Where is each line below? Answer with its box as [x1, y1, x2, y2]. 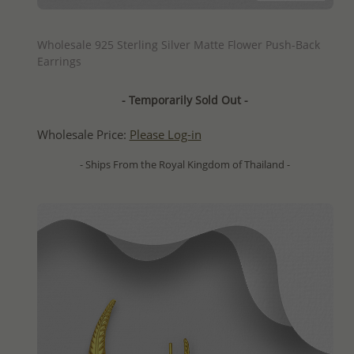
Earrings [36, 54, 81, 70]
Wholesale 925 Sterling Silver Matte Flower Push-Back [36, 37, 320, 53]
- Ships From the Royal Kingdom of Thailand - [80, 157, 290, 172]
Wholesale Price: [36, 126, 130, 144]
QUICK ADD [158, 16, 212, 31]
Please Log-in [129, 126, 201, 144]
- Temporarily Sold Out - [122, 92, 248, 108]
